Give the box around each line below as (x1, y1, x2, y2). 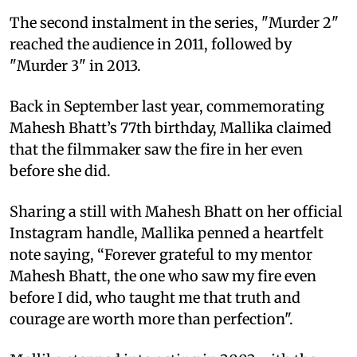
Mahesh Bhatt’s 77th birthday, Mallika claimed (10, 118, 331, 137)
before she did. (10, 161, 111, 180)
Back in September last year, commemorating (10, 96, 324, 116)
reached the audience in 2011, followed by (10, 34, 292, 53)
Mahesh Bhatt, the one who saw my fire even (10, 266, 316, 285)
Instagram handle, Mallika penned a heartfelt (10, 223, 324, 242)
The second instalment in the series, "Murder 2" (10, 13, 339, 32)
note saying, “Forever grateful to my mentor (10, 245, 312, 264)
